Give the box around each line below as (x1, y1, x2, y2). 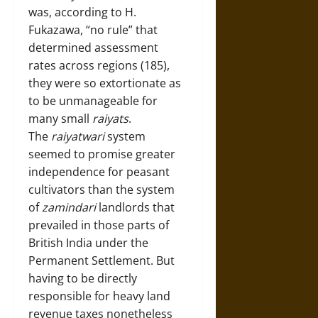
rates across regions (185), (28, 57, 170, 73)
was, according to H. (28, 4, 136, 20)
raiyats (92, 111, 128, 126)
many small (28, 111, 92, 126)
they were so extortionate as (28, 75, 181, 91)
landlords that (99, 199, 175, 215)
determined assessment (28, 40, 158, 55)
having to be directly (28, 270, 137, 286)
